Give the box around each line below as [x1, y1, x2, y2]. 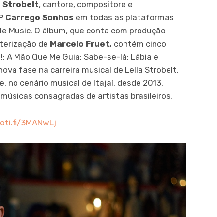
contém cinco [112, 39, 166, 49]
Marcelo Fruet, [50, 39, 112, 49]
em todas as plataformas [74, 13, 174, 23]
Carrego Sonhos [5, 13, 74, 23]
